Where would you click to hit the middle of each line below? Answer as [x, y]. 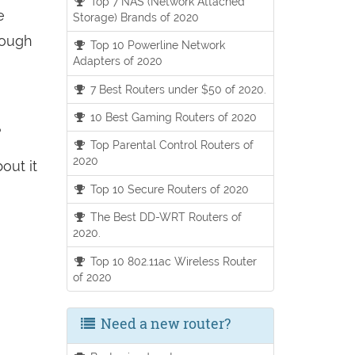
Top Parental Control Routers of [171, 145]
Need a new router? [164, 323]
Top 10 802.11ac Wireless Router [172, 261]
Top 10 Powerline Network [157, 45]
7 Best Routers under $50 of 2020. [177, 89]
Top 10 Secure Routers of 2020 [168, 189]
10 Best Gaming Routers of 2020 [172, 117]
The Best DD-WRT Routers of [165, 217]
